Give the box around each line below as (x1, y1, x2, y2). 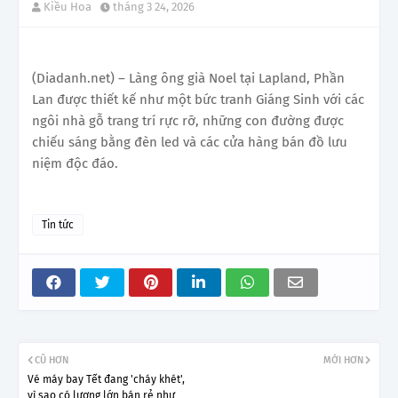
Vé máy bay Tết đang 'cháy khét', (28, 372, 185, 386)
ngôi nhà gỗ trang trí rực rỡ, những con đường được (32, 112, 344, 129)
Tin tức (42, 218, 74, 231)
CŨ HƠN (35, 354, 68, 366)
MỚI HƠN (323, 354, 363, 366)
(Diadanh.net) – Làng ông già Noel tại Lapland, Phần (32, 69, 345, 86)
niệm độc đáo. (32, 155, 118, 171)
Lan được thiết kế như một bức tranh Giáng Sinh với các (32, 91, 364, 107)
